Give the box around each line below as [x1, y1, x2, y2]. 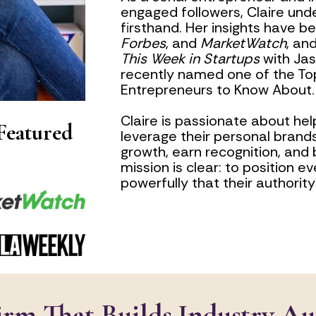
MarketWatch [200, 34, 286, 53]
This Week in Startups [120, 49, 260, 68]
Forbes [120, 34, 166, 53]
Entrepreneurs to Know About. [120, 80, 315, 99]
